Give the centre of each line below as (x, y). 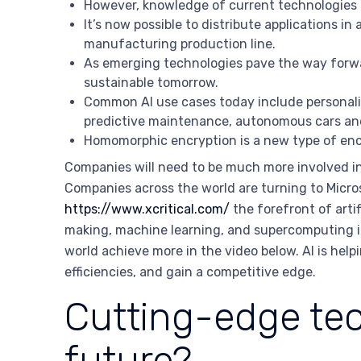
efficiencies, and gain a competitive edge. (190, 272)
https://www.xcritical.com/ (147, 210)
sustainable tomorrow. (151, 83)
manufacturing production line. (180, 44)
